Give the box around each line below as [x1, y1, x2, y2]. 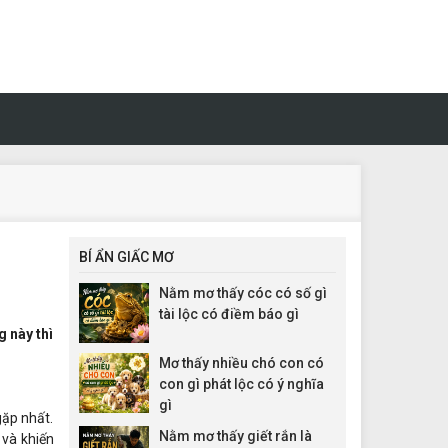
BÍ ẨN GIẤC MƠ [78, 248, 174, 265]
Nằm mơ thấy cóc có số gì [158, 284, 327, 301]
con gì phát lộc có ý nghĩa [158, 375, 324, 392]
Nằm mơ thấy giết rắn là [158, 427, 312, 444]
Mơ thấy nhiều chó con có [158, 354, 324, 371]
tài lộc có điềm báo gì [158, 305, 299, 322]
